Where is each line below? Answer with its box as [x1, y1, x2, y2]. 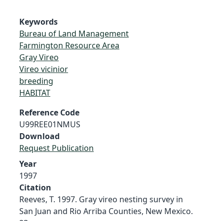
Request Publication [19, 142, 94, 153]
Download [19, 130, 60, 142]
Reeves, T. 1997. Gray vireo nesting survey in [19, 193, 183, 205]
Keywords [19, 16, 58, 27]
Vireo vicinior [19, 63, 68, 74]
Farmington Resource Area [19, 39, 119, 51]
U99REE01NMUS [19, 118, 80, 130]
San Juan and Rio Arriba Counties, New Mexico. [19, 205, 193, 217]
